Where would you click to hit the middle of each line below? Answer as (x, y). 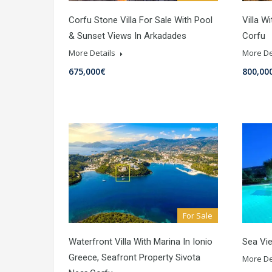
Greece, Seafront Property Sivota (134, 258)
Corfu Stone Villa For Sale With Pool (141, 20)
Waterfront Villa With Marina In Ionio (141, 242)
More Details (93, 53)
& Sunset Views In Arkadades (127, 36)
